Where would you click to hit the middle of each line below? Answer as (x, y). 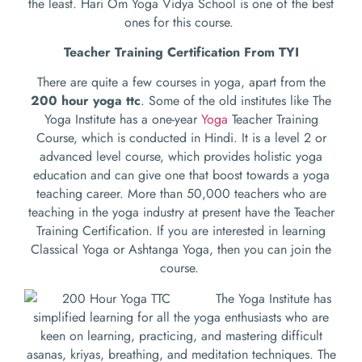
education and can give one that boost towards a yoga (181, 175)
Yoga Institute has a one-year (122, 120)
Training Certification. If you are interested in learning (181, 231)
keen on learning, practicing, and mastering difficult (181, 335)
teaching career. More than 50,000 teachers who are (181, 194)
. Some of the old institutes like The (236, 101)
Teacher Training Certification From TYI (181, 52)
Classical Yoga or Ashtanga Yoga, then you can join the (181, 250)
